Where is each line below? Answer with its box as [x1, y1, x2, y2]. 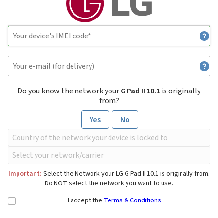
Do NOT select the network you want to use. [45, 179, 173, 189]
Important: [8, 169, 42, 179]
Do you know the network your [18, 86, 121, 97]
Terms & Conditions [104, 196, 161, 206]
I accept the [68, 196, 104, 206]
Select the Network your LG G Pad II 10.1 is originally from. [42, 169, 210, 179]
